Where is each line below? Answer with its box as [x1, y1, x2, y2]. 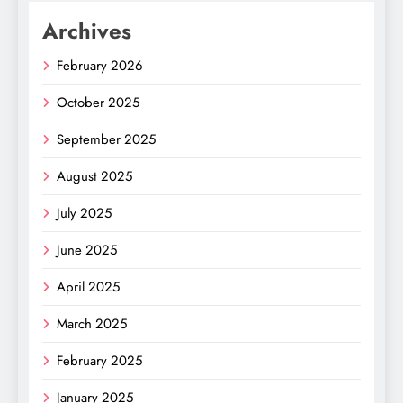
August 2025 [57, 166, 132, 186]
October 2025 [57, 93, 139, 112]
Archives [42, 15, 131, 47]
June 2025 [57, 240, 117, 260]
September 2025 [57, 130, 156, 149]
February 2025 [57, 351, 142, 371]
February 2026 [57, 56, 143, 76]
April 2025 [57, 277, 120, 297]
